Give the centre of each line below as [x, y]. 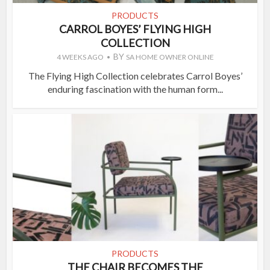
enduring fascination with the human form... [135, 89]
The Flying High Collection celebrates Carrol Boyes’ [135, 75]
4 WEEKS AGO [80, 57]
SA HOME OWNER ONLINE [170, 57]
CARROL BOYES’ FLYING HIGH [135, 29]
